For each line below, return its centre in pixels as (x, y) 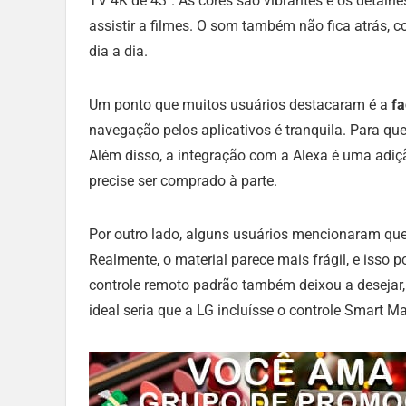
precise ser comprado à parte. (183, 181)
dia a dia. (118, 52)
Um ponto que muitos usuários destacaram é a (240, 105)
